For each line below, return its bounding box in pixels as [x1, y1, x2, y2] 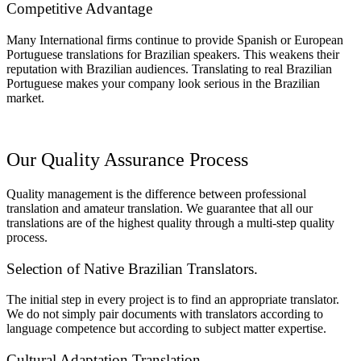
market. [6, 91, 44, 105]
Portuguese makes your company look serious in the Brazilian [6, 77, 320, 90]
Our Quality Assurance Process [6, 148, 248, 170]
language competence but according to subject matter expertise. [6, 322, 326, 336]
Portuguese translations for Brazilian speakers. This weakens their [6, 48, 339, 61]
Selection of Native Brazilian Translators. [6, 259, 258, 277]
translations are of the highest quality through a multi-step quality [6, 215, 334, 230]
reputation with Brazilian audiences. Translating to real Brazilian [6, 62, 332, 76]
